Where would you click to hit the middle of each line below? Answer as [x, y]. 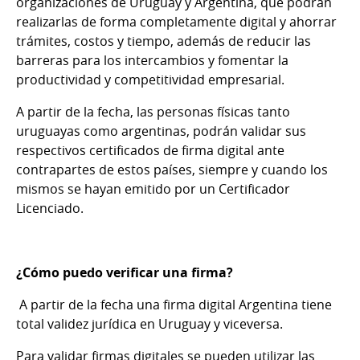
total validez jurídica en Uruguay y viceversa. [149, 323]
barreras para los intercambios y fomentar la [152, 60]
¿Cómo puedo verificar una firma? [125, 272]
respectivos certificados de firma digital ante [150, 150]
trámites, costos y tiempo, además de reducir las [164, 41]
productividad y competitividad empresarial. [150, 79]
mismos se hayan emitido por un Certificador [153, 188]
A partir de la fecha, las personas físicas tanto [153, 111]
